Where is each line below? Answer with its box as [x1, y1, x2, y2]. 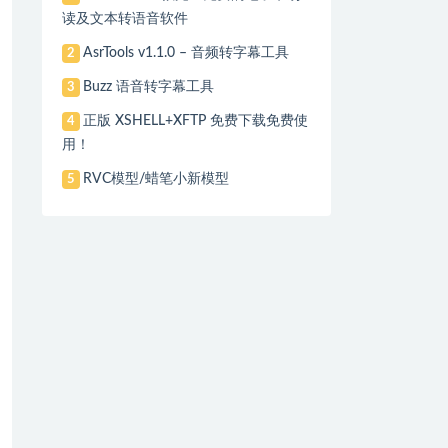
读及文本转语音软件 [61, 12, 188, 27]
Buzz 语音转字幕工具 [83, 80, 215, 95]
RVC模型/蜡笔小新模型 [83, 172, 230, 187]
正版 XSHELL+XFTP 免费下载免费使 [83, 114, 309, 129]
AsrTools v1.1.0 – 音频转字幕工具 [83, 46, 290, 61]
